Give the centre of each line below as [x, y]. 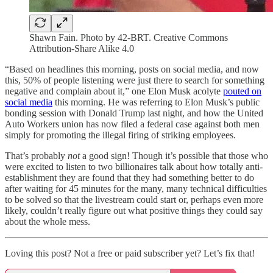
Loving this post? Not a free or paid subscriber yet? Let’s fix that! [130, 253]
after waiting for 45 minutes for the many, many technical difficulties [136, 188]
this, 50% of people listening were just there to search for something [135, 80]
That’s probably [36, 155]
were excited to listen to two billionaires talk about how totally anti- [134, 166]
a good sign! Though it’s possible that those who [174, 155]
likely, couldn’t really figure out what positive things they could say [134, 210]
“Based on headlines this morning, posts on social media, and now [132, 69]
